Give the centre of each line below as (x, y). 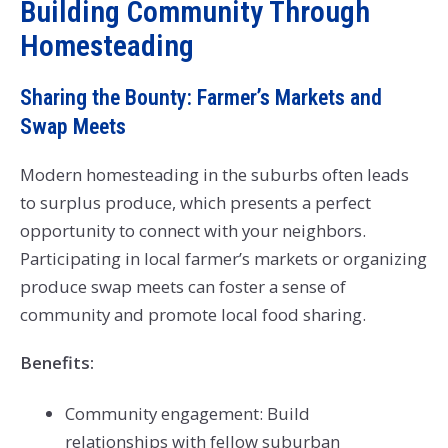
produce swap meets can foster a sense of (182, 286)
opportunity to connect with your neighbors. (192, 230)
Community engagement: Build (187, 413)
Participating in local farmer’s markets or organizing (223, 258)
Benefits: (56, 362)
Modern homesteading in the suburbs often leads (214, 174)
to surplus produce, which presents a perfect (195, 202)
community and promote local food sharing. (192, 314)
